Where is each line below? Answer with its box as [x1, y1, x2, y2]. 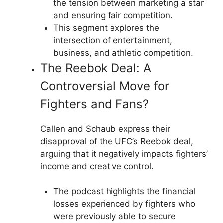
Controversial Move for [40, 78, 169, 93]
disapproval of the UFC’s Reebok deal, [40, 136, 193, 146]
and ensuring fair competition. [53, 10, 173, 20]
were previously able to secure [53, 211, 176, 221]
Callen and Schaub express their [40, 123, 170, 134]
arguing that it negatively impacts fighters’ [40, 148, 208, 159]
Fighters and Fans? [40, 96, 149, 111]
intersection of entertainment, [53, 35, 172, 45]
